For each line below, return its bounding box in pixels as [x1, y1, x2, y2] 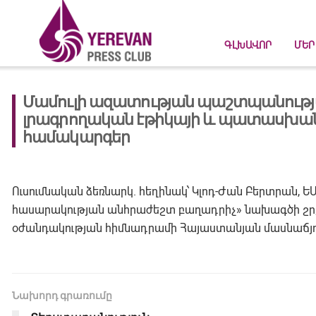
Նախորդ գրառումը [12, 290, 112, 301]
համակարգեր [23, 131, 130, 145]
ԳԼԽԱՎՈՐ [224, 39, 272, 51]
